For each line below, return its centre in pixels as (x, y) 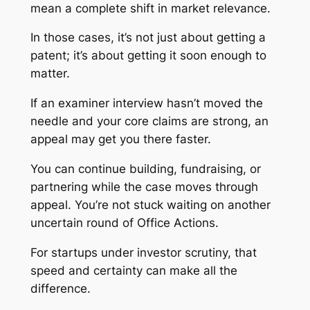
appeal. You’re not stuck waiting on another (150, 204)
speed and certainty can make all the (134, 270)
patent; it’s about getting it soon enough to (148, 56)
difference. (60, 288)
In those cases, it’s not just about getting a (148, 38)
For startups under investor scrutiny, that (143, 252)
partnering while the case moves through (144, 186)
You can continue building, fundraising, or (145, 168)
